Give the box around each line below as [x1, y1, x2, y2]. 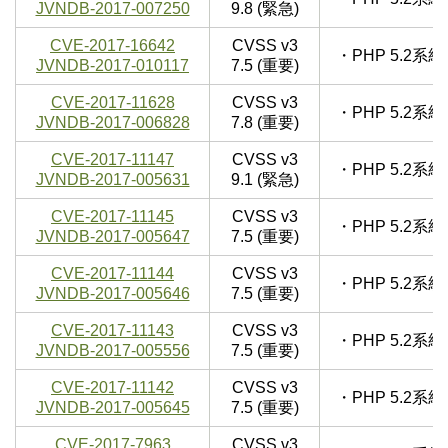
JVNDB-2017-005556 [35, 342, 190, 360]
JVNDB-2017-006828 [35, 114, 190, 132]
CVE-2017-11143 [51, 322, 174, 340]
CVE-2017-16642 [50, 37, 175, 55]
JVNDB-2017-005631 [35, 171, 190, 189]
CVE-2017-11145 [51, 208, 174, 226]
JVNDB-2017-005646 [35, 285, 190, 303]
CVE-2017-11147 [51, 151, 174, 169]
